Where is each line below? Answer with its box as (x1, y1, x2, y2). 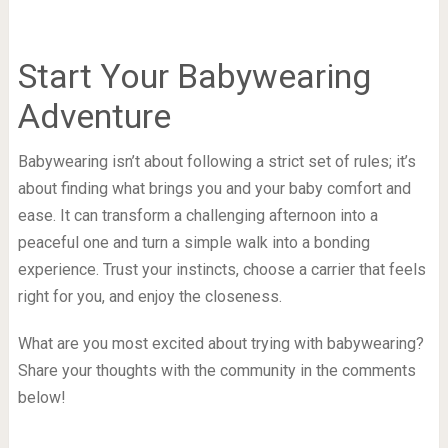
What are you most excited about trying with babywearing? (17, 334, 424, 354)
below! (17, 388, 66, 408)
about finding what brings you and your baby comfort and (17, 179, 411, 199)
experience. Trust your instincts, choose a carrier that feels (17, 260, 426, 280)
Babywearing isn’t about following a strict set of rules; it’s (17, 152, 416, 172)
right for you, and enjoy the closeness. (17, 287, 282, 307)
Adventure (17, 96, 171, 137)
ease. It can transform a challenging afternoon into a (17, 206, 378, 226)
